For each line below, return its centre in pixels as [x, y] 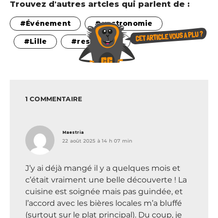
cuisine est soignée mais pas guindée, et [104, 192]
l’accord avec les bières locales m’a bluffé [104, 203]
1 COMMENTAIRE [54, 99]
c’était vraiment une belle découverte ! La [106, 180]
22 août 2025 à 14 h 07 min [98, 141]
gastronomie [127, 24]
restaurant [99, 42]
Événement [48, 24]
